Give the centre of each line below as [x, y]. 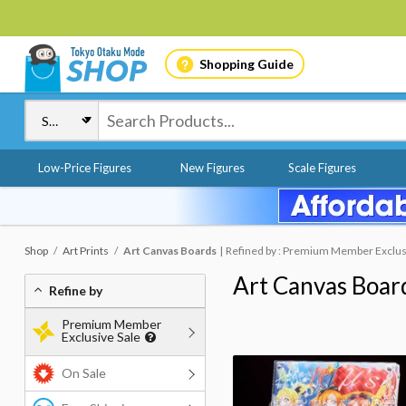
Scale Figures [322, 168]
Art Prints [86, 251]
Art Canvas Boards [170, 251]
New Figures [212, 168]
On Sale [84, 373]
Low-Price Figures [85, 168]
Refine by [76, 290]
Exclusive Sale [101, 337]
